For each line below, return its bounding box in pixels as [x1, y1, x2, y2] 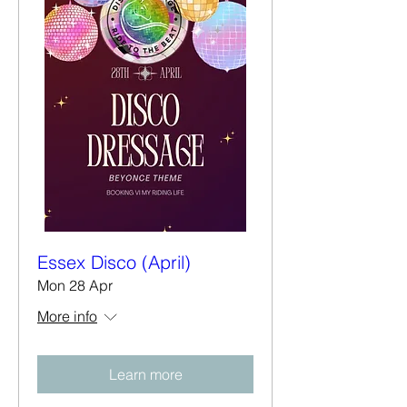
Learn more [108, 364, 183, 383]
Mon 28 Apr [37, 275, 113, 294]
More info [37, 306, 97, 325]
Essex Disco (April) [37, 250, 191, 273]
